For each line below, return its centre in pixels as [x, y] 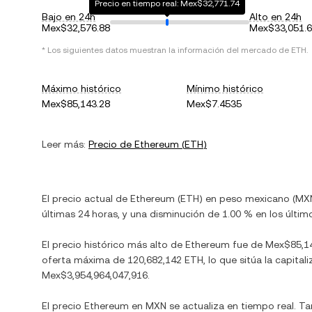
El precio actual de [86, 198]
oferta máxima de [85, 260]
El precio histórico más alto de [114, 244]
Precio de [111, 144]
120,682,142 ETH [165, 260]
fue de [248, 244]
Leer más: [64, 144]
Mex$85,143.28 [76, 104]
